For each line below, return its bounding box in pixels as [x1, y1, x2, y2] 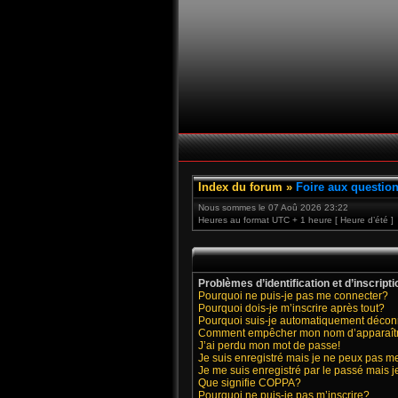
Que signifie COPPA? [198, 377, 301, 389]
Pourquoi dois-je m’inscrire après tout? [198, 302, 385, 314]
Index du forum [198, 180, 283, 194]
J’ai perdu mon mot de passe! [198, 339, 340, 352]
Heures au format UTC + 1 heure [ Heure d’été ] [198, 215, 394, 225]
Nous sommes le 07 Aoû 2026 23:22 [198, 203, 348, 212]
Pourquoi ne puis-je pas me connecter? [198, 290, 388, 302]
